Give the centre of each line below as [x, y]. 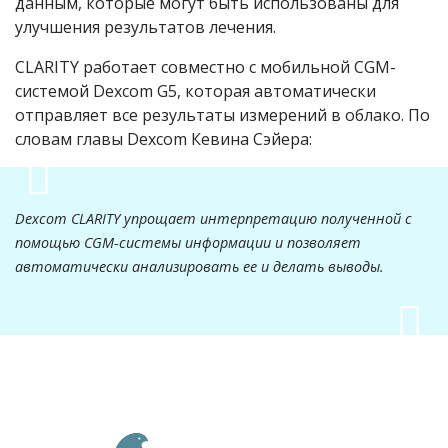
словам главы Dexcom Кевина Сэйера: [163, 139]
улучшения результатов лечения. [145, 27]
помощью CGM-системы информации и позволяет [188, 243]
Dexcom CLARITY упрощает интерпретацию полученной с [213, 219]
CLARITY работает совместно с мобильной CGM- [205, 67]
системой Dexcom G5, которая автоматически [195, 91]
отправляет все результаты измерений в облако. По [222, 115]
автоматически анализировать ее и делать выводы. [199, 267]
